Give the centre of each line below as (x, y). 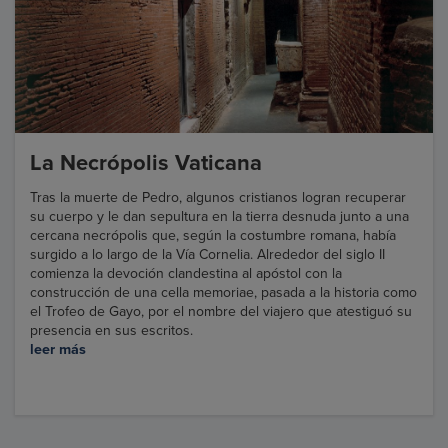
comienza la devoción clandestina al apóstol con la (186, 274)
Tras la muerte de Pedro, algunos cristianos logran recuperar (218, 198)
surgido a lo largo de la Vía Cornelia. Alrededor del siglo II (207, 255)
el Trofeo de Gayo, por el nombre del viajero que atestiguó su (221, 312)
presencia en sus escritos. (111, 331)
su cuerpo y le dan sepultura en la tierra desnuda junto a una (219, 217)
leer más (58, 350)
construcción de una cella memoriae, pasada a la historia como (223, 293)
